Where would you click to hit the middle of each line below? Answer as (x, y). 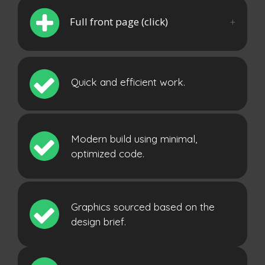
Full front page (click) (119, 22)
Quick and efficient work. (128, 82)
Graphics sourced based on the (143, 206)
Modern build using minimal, (134, 138)
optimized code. (108, 153)
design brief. (98, 221)
